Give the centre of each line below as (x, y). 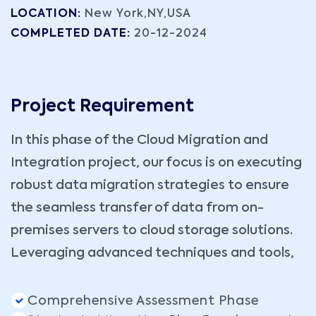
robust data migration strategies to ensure (150, 186)
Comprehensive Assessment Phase (143, 302)
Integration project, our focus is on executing (156, 163)
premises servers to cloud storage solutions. (152, 231)
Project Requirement (102, 107)
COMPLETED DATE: (72, 34)
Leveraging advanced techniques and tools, (152, 254)
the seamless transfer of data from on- (137, 208)
